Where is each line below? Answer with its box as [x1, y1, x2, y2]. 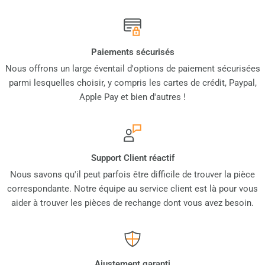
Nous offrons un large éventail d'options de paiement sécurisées [5, 63, 260, 75]
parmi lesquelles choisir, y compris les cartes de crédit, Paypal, [8, 77, 257, 89]
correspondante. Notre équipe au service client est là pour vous [7, 183, 258, 195]
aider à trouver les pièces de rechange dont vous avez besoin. [11, 198, 254, 209]
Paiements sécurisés [91, 47, 174, 58]
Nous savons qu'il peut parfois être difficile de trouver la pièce [10, 169, 255, 180]
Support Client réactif [91, 153, 174, 164]
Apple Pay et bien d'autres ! [79, 92, 186, 103]
